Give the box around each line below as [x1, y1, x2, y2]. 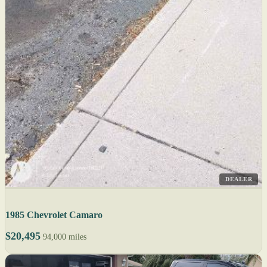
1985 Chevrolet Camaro [5, 210, 103, 221]
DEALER [225, 176, 252, 183]
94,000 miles [43, 232, 86, 242]
